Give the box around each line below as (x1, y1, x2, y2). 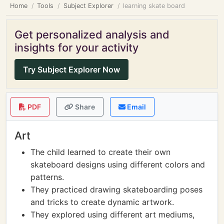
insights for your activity (14, 41, 138, 54)
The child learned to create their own (30, 147, 170, 157)
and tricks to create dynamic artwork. (30, 197, 174, 207)
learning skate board (123, 2, 185, 9)
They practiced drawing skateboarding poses (30, 184, 202, 194)
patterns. (30, 172, 64, 182)
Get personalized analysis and (14, 28, 169, 41)
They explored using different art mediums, (30, 209, 194, 219)
